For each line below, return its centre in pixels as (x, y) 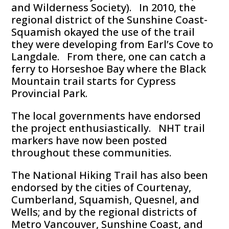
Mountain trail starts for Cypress (94, 81)
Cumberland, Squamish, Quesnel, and (106, 200)
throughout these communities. (91, 153)
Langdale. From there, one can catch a (109, 57)
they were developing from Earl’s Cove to (112, 44)
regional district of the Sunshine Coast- (110, 20)
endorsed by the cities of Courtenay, (101, 188)
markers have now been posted (89, 141)
